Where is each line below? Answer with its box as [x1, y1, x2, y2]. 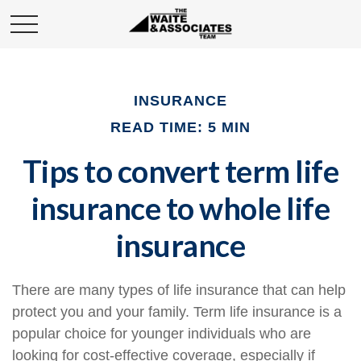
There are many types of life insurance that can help [12, 282, 346, 298]
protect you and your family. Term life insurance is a [12, 304, 342, 320]
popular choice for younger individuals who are [12, 326, 311, 342]
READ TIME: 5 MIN [110, 119, 251, 135]
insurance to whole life [31, 189, 330, 226]
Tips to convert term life [22, 152, 339, 189]
